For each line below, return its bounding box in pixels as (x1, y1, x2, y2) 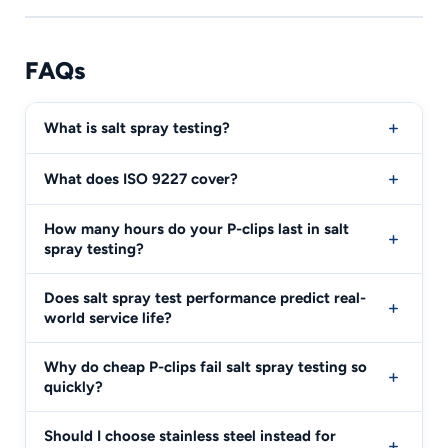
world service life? (44, 309, 172, 327)
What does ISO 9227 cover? (44, 170, 238, 188)
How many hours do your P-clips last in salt (44, 220, 349, 238)
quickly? (44, 378, 103, 396)
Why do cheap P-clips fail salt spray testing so (44, 358, 367, 376)
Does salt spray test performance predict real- (44, 289, 366, 307)
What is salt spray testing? (44, 119, 230, 137)
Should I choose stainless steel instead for (44, 427, 336, 445)
